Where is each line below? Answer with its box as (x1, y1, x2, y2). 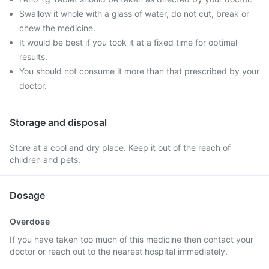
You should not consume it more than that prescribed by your (19, 66, 259, 76)
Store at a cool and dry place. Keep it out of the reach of (10, 142, 231, 153)
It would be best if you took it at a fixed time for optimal (19, 37, 237, 47)
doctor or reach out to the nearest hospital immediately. (10, 246, 228, 256)
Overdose (10, 216, 50, 226)
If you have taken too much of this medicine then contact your (10, 234, 253, 244)
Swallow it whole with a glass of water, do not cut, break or (19, 8, 249, 19)
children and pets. (10, 154, 80, 165)
